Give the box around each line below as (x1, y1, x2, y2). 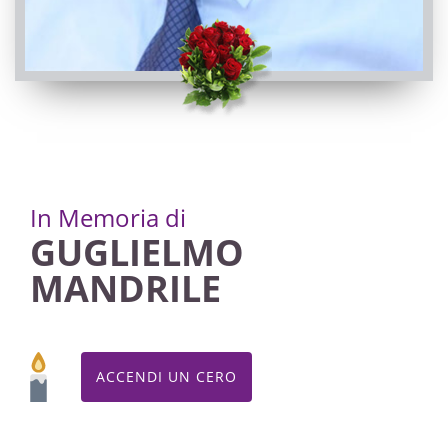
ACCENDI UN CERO (96, 367, 237, 386)
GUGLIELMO (30, 228, 244, 277)
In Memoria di (30, 201, 186, 234)
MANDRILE (30, 264, 221, 313)
